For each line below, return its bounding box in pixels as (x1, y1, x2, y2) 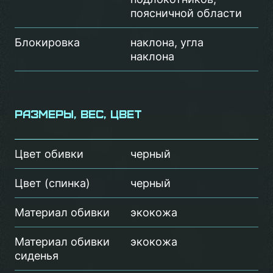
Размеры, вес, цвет (15, 107, 142, 120)
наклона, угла (130, 36, 204, 49)
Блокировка (15, 36, 80, 49)
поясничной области (130, 7, 242, 19)
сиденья (15, 249, 58, 262)
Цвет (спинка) (15, 177, 90, 190)
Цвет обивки (15, 147, 83, 160)
